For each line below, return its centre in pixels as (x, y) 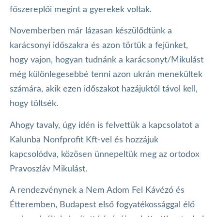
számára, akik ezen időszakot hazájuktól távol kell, (104, 89)
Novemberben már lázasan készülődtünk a (91, 31)
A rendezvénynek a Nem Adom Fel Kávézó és (97, 190)
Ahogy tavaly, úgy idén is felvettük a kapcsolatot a (104, 125)
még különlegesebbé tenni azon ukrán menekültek (106, 75)
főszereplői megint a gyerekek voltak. (81, 9)
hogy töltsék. (34, 104)
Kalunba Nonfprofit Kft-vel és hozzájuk (84, 140)
